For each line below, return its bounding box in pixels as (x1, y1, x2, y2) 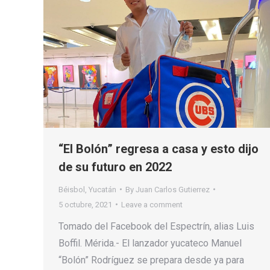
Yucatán (89, 184, 116, 194)
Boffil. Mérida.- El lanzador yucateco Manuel (58, 237, 242, 249)
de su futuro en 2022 (58, 159, 172, 174)
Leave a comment (121, 199, 183, 209)
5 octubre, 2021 (58, 199, 112, 209)
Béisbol (58, 184, 85, 194)
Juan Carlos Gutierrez (136, 184, 210, 194)
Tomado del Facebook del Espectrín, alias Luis (58, 220, 254, 232)
